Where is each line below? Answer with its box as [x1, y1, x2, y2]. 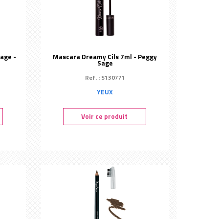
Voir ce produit [81, 111, 128, 121]
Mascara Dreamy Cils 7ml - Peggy [53, 52, 157, 62]
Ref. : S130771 [85, 73, 125, 82]
